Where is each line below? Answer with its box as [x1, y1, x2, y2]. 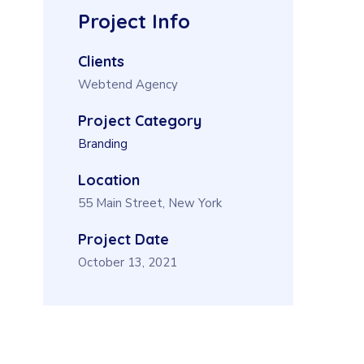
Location [78, 171, 141, 189]
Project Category [78, 111, 202, 130]
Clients [78, 52, 125, 71]
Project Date [78, 230, 170, 249]
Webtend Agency [78, 76, 179, 93]
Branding [78, 136, 128, 152]
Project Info [78, 9, 191, 33]
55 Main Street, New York [78, 195, 223, 211]
